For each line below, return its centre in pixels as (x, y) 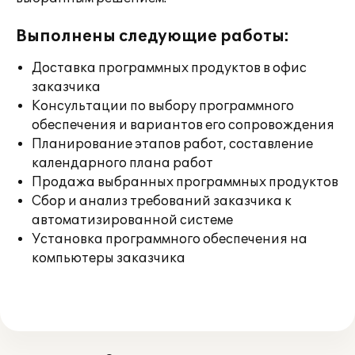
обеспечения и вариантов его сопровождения (183, 125)
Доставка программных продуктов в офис (169, 68)
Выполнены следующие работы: (153, 36)
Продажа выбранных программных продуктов (185, 182)
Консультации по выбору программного (163, 106)
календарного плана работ (122, 163)
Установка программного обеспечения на (170, 239)
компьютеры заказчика (109, 258)
